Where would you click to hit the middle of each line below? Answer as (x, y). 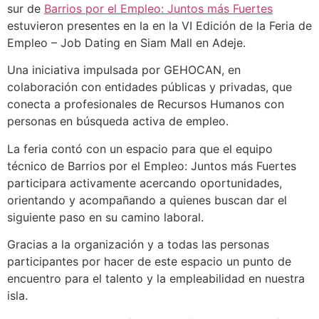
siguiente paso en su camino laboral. (107, 217)
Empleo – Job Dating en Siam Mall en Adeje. (126, 43)
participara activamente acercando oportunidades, (145, 183)
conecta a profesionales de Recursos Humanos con (146, 104)
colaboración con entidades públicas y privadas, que (150, 87)
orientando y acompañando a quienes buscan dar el (147, 200)
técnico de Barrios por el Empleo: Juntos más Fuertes (152, 166)
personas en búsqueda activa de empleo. (118, 121)
